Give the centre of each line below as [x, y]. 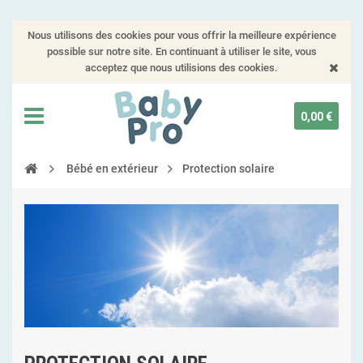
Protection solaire [228, 169]
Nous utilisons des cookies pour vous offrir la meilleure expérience [181, 35]
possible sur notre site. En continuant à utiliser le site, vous [181, 51]
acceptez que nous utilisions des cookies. [181, 68]
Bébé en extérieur [112, 169]
